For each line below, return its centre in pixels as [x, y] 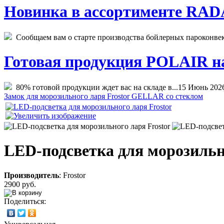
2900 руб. [20, 184]
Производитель [31, 175]
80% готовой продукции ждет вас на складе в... [95, 87]
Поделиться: [25, 201]
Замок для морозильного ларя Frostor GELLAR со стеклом [103, 96]
